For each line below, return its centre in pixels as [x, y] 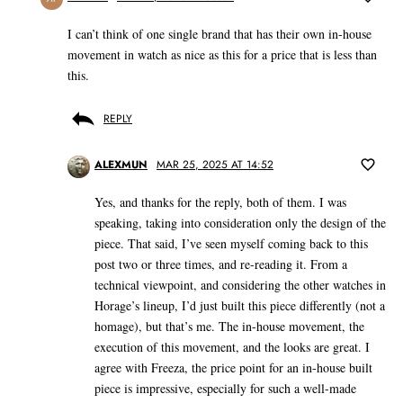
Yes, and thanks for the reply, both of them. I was [220, 202]
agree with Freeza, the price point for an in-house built [233, 368]
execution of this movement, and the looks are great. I [232, 347]
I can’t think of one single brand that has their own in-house [219, 34]
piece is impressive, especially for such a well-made [225, 389]
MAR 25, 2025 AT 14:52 [215, 165]
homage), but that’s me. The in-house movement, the [229, 327]
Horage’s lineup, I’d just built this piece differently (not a [240, 306]
